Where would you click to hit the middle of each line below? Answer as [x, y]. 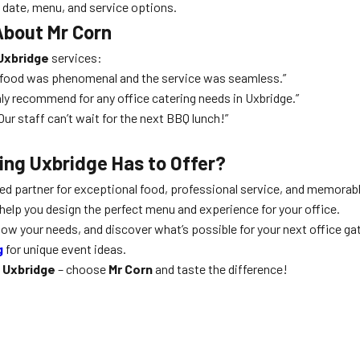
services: [76, 57]
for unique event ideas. [65, 249]
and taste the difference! [220, 269]
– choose [82, 269]
